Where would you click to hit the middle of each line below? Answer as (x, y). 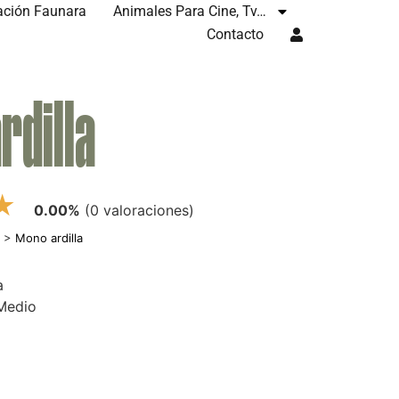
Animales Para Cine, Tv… (190, 11)
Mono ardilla (49, 238)
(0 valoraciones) (140, 210)
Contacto (236, 34)
